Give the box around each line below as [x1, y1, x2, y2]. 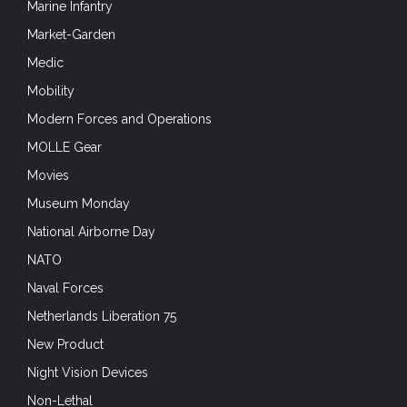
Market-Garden [27, 26, 115, 42]
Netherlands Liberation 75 [27, 308, 176, 323]
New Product [27, 336, 104, 352]
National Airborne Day [27, 223, 155, 239]
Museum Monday [27, 195, 130, 211]
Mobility [27, 83, 74, 98]
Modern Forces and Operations [27, 111, 212, 126]
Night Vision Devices [27, 364, 148, 380]
